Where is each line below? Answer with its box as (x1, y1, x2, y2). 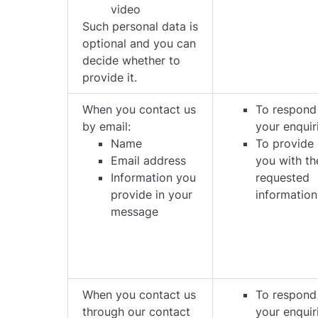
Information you (111, 170, 197, 185)
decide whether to (82, 53, 181, 67)
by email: (82, 119, 131, 133)
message (111, 204, 159, 219)
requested (256, 170, 310, 185)
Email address (111, 153, 187, 168)
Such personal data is (82, 19, 199, 33)
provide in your (111, 187, 193, 202)
